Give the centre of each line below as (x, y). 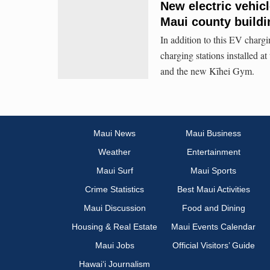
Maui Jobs (115, 246)
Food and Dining (213, 208)
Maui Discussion (115, 208)
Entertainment (213, 152)
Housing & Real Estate (115, 227)
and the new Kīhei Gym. (207, 71)
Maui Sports (213, 171)
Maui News (115, 133)
